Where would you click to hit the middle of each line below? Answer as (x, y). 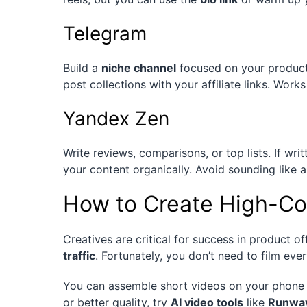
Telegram (105, 34)
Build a (82, 68)
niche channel (139, 68)
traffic (79, 256)
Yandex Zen (116, 119)
